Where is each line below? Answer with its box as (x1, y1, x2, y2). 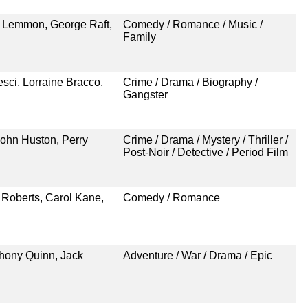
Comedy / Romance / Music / (122, 18, 263, 30)
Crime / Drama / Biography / (122, 76, 258, 88)
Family (122, 30, 156, 43)
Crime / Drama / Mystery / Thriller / (122, 133, 288, 146)
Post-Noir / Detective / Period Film (122, 146, 288, 158)
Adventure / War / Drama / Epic (122, 249, 272, 261)
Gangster (122, 88, 168, 100)
